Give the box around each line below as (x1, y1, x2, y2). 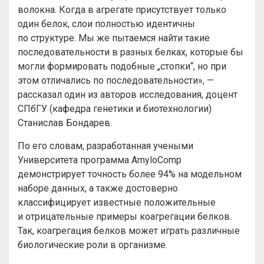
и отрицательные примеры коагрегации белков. (18, 211, 232, 222)
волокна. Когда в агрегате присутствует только (18, 4, 226, 15)
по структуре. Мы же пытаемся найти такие (18, 32, 210, 44)
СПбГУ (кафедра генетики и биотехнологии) (18, 103, 212, 114)
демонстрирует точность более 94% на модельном (18, 169, 242, 180)
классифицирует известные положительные (18, 197, 216, 208)
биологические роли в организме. (18, 239, 167, 250)
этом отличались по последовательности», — (18, 75, 214, 86)
